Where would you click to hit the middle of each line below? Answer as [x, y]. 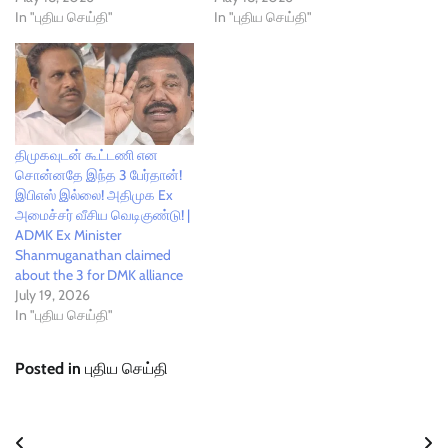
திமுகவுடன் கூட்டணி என [86, 154]
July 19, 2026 [52, 294]
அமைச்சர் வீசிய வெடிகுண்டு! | [102, 214]
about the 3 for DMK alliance [99, 274]
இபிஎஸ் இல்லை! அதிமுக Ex [94, 194]
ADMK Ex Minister [68, 234]
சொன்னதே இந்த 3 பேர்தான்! [98, 174]
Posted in [50, 368]
